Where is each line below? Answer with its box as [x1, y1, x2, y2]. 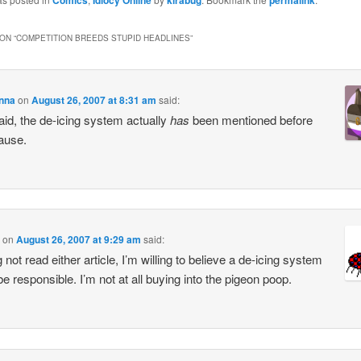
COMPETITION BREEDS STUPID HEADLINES [16, 31, 191, 44]
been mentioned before [189, 110, 313, 128]
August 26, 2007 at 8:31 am [31, 92, 156, 107]
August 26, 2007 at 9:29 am [15, 232, 141, 247]
